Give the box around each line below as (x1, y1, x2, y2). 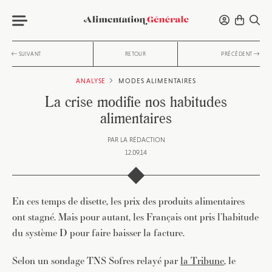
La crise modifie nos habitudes (45, 92, 227, 110)
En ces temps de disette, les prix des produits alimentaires (12, 194, 245, 208)
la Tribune (180, 254, 224, 268)
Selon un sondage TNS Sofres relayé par (12, 254, 180, 268)
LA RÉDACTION (120, 136, 165, 143)
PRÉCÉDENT (221, 51, 254, 57)
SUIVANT (17, 51, 41, 57)
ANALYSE (76, 77, 106, 84)
